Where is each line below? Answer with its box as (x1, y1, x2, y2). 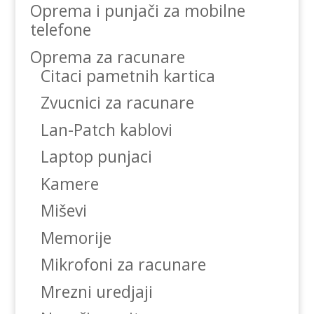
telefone (29, 18, 91, 41)
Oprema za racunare (29, 45, 185, 68)
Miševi (40, 199, 87, 222)
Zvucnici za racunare (40, 91, 194, 114)
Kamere (40, 172, 99, 195)
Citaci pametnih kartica (40, 64, 215, 87)
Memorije (40, 226, 111, 249)
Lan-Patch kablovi (40, 118, 172, 141)
